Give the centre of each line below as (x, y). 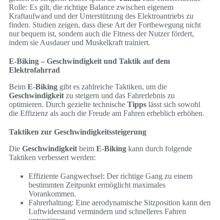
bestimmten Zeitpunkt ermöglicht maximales (97, 185)
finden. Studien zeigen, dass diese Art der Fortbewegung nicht (105, 25)
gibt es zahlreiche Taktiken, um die (112, 87)
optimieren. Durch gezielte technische (68, 105)
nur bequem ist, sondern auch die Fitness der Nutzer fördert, (101, 34)
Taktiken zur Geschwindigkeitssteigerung (78, 132)
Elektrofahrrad (34, 70)
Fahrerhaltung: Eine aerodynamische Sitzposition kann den (120, 203)
